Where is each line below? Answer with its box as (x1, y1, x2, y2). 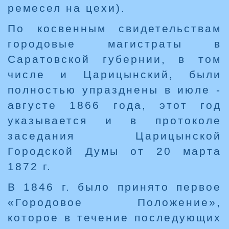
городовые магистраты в (8, 38, 221, 50)
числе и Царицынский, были (8, 68, 221, 81)
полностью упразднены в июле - (8, 84, 221, 96)
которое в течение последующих (8, 212, 221, 224)
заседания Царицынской (8, 130, 221, 142)
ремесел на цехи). (8, 2, 126, 14)
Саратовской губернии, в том (8, 53, 221, 65)
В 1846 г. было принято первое (8, 181, 221, 193)
